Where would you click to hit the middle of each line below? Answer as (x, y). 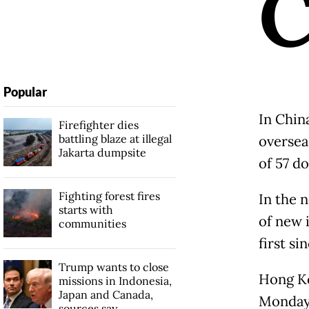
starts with (86, 209)
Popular (25, 91)
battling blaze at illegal (115, 138)
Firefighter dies (98, 124)
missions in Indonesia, (115, 280)
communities (92, 223)
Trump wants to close (113, 267)
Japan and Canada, (106, 294)
